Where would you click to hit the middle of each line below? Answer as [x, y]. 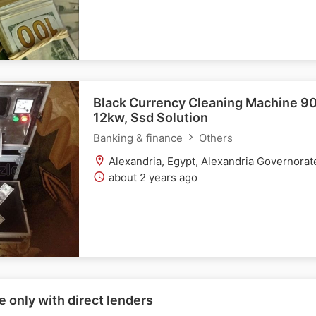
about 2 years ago [152, 177]
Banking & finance [139, 138]
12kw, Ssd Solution [151, 118]
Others [214, 138]
